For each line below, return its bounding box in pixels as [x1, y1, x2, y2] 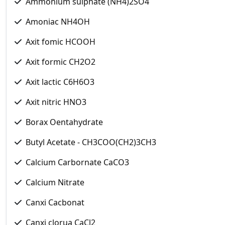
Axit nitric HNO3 [26, 96, 86, 107]
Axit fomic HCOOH [26, 36, 95, 47]
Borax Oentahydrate [26, 116, 103, 128]
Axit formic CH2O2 [26, 56, 95, 67]
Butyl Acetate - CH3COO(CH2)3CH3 [26, 136, 156, 148]
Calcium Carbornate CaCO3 [26, 156, 129, 168]
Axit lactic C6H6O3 [26, 76, 94, 87]
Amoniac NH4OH [26, 16, 90, 27]
